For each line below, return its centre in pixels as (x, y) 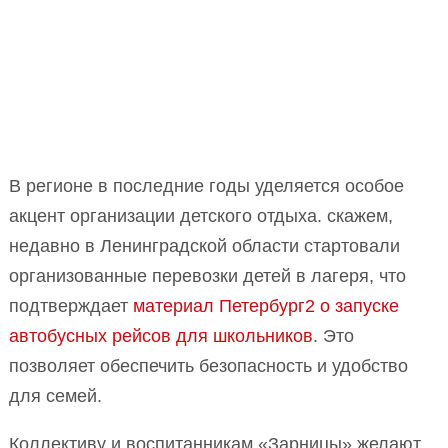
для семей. (55, 395)
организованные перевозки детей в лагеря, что (207, 275)
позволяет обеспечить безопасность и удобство (208, 365)
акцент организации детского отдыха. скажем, (201, 215)
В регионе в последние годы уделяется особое (206, 185)
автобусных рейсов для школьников (161, 335)
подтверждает (71, 305)
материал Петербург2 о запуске (266, 305)
